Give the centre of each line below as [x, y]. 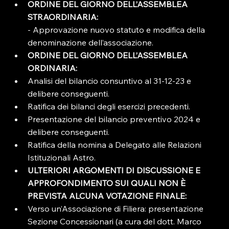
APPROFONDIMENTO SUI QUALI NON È [108, 183]
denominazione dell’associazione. [91, 42]
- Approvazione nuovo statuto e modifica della [118, 30]
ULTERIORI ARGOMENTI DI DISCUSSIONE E [115, 170]
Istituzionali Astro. [62, 157]
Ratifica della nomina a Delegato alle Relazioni [116, 145]
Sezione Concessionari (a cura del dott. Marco [116, 221]
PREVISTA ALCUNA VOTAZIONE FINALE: [107, 196]
